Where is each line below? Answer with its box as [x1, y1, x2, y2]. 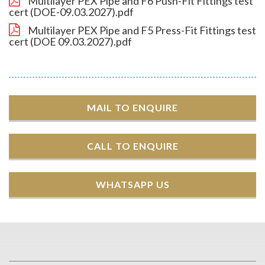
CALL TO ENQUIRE [86, 140, 179, 151]
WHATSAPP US [95, 178, 170, 190]
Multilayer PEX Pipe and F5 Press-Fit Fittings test [26, 23, 256, 37]
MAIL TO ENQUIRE [87, 101, 178, 113]
